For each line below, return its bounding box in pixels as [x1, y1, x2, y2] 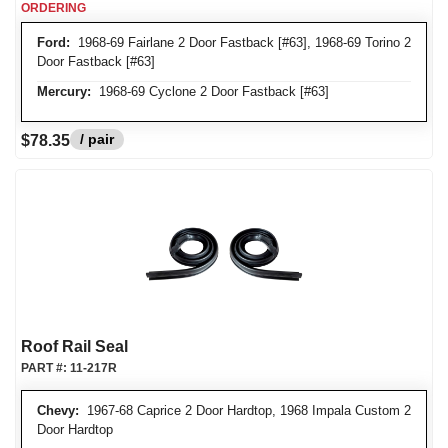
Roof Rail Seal [21, 338, 128, 355]
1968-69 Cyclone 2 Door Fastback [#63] [91, 84, 329, 99]
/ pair [80, 131, 114, 147]
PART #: [21, 361, 70, 375]
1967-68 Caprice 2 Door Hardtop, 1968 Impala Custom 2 [79, 403, 411, 418]
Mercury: [37, 84, 91, 99]
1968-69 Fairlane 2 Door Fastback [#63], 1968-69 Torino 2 [70, 35, 411, 50]
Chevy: [37, 403, 79, 418]
